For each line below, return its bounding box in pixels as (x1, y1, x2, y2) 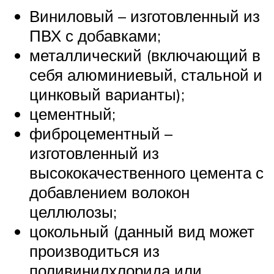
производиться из (29, 241, 160, 261)
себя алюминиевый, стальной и (29, 65, 262, 84)
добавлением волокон (29, 182, 190, 202)
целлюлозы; (29, 202, 117, 221)
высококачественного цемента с (29, 163, 264, 182)
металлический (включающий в (29, 45, 261, 65)
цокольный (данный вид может (29, 221, 254, 241)
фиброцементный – (29, 124, 172, 143)
